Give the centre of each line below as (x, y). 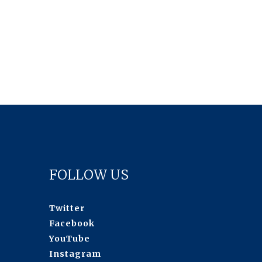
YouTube (69, 238)
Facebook (72, 223)
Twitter (67, 208)
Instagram (75, 254)
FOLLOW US (89, 174)
